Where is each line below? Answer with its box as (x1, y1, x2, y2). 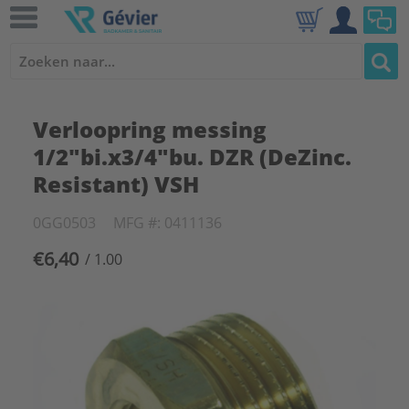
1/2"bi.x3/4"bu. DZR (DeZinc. (32, 142, 351, 172)
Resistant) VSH (32, 169, 199, 199)
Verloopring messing (32, 114, 267, 144)
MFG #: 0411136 (112, 213, 222, 233)
